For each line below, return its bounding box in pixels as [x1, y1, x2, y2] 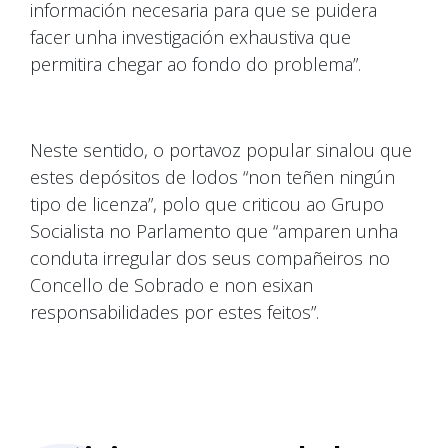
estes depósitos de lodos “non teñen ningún [30, 165, 395, 190]
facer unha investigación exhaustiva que [30, 25, 351, 50]
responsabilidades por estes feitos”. [30, 300, 319, 325]
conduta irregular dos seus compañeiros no [30, 246, 390, 271]
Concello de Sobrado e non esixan [30, 273, 313, 298]
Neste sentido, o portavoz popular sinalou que [30, 138, 412, 163]
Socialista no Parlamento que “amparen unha [30, 219, 398, 244]
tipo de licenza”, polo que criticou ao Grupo [30, 192, 384, 217]
